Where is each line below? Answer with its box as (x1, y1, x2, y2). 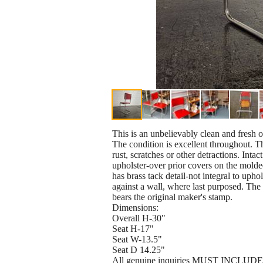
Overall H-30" (112, 213, 166, 224)
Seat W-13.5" (112, 234, 162, 245)
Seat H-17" (112, 224, 154, 234)
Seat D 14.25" (112, 245, 165, 255)
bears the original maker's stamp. (112, 192, 232, 203)
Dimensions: (112, 203, 159, 213)
